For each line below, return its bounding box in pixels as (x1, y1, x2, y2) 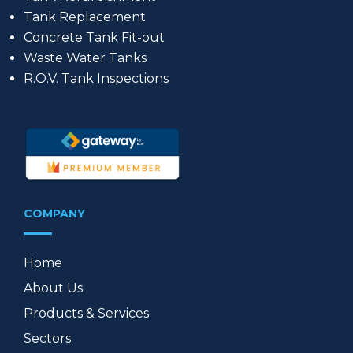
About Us (24, 281, 83, 296)
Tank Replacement (24, 9, 146, 25)
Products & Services (24, 306, 149, 321)
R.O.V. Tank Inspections (24, 71, 169, 87)
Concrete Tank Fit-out (24, 30, 165, 46)
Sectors (24, 331, 71, 347)
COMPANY (24, 206, 85, 221)
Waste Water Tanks (24, 50, 147, 66)
